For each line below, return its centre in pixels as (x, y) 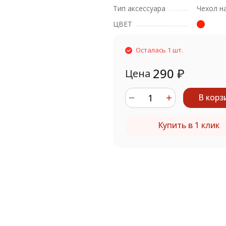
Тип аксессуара (139, 8)
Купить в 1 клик (189, 125)
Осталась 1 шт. (159, 50)
